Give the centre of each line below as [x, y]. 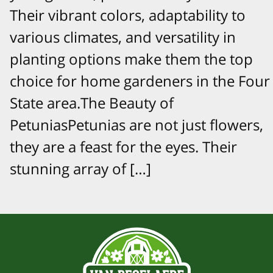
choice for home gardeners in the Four [140, 80]
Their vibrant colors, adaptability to [128, 15]
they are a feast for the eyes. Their [123, 146]
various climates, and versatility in [123, 37]
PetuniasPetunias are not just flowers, [136, 124]
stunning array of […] [80, 168]
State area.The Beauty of [92, 102]
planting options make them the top [131, 58]
